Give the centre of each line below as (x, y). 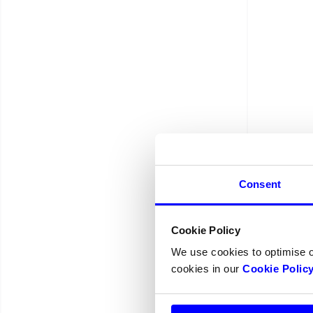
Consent (260, 184)
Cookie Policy (205, 230)
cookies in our (206, 269)
